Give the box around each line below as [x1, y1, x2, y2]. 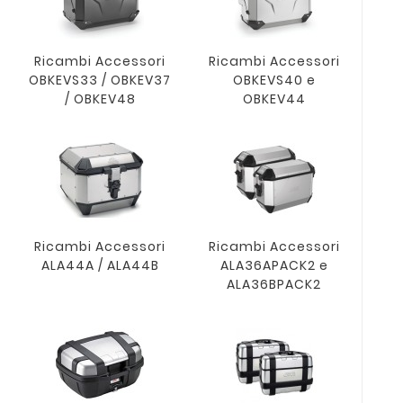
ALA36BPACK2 [227, 275, 322, 294]
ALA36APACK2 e [219, 256, 328, 275]
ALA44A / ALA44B [40, 256, 159, 275]
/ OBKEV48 [64, 90, 136, 109]
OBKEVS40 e [232, 71, 316, 90]
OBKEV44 [242, 90, 306, 109]
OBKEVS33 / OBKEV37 [29, 71, 172, 90]
